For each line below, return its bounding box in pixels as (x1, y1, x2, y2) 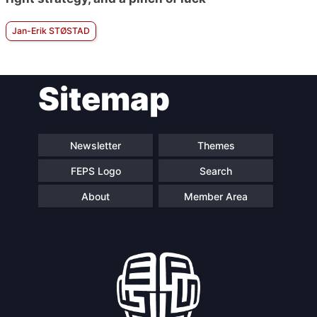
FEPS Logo (70, 164, 121, 177)
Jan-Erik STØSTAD (12, 25, 90, 37)
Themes (197, 139, 235, 151)
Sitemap (38, 79, 170, 119)
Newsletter (70, 139, 121, 151)
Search (200, 164, 232, 177)
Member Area (184, 190, 248, 202)
